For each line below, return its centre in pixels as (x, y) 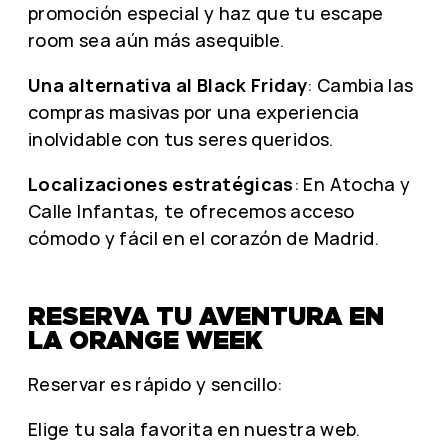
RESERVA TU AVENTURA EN (206, 316)
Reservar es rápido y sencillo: (155, 383)
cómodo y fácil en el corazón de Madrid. (204, 238)
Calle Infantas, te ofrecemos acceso (191, 211)
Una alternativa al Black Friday (168, 85)
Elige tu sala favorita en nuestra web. (194, 428)
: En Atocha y (352, 184)
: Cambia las (360, 85)
